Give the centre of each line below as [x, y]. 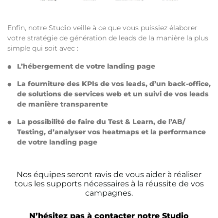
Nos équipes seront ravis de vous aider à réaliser [109, 175]
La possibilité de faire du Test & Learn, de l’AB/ [101, 122]
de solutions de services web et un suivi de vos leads [113, 94]
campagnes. [109, 193]
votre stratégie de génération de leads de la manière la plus [108, 38]
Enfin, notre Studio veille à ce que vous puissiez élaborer [102, 28]
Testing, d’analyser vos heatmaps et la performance [111, 132]
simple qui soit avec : [43, 48]
